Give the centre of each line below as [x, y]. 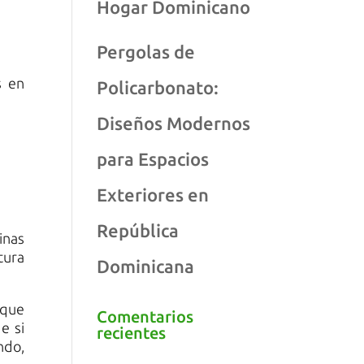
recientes [132, 333]
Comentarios [145, 316]
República [138, 230]
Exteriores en [153, 195]
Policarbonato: [158, 87]
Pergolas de [146, 52]
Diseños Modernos [174, 123]
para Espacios [153, 159]
